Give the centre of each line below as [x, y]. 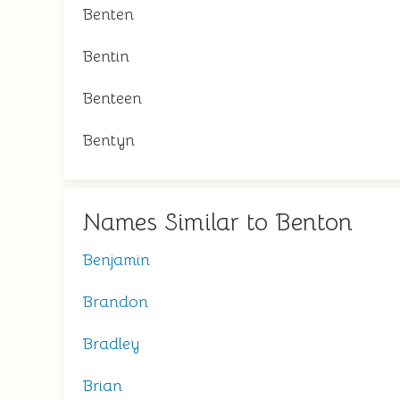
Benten [108, 14]
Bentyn [108, 140]
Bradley [111, 344]
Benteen [112, 98]
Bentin [106, 56]
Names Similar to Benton [217, 222]
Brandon [115, 302]
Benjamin [116, 260]
